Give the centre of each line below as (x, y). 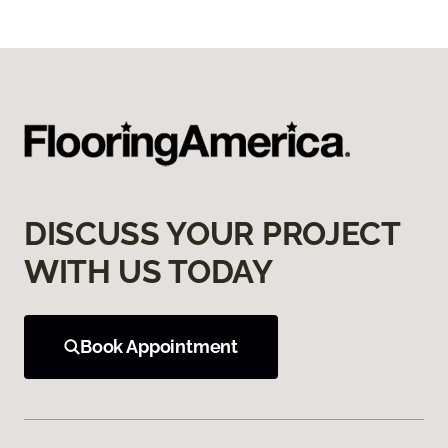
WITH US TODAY (148, 272)
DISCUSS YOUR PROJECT (212, 234)
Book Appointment (159, 347)
